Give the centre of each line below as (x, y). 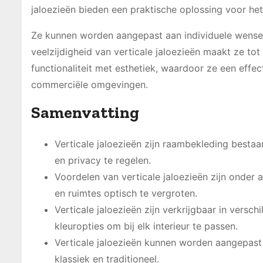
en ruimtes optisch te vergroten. (126, 193)
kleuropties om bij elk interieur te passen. (146, 226)
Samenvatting (85, 112)
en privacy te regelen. (103, 160)
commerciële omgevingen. (90, 84)
